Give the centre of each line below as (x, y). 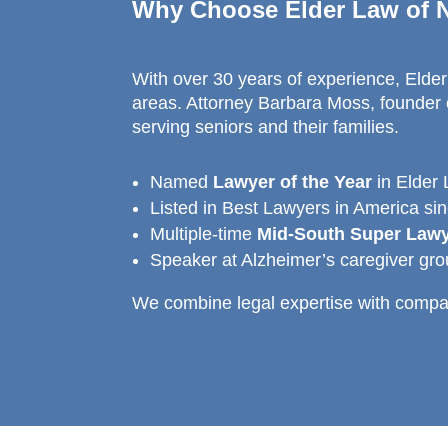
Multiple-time (203, 233)
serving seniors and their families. (265, 126)
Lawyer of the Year (292, 181)
